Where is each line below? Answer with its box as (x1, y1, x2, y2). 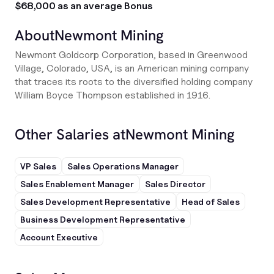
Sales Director (145, 179, 206, 189)
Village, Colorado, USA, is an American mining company (15, 62, 249, 74)
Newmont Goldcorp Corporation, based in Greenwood (15, 49, 248, 61)
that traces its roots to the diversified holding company (15, 76, 253, 87)
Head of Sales (182, 196, 240, 207)
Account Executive (20, 232, 98, 242)
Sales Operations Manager (67, 161, 179, 171)
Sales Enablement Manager (20, 179, 134, 189)
